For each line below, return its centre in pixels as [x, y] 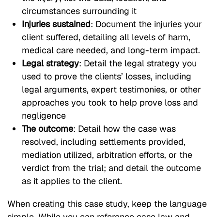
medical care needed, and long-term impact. [111, 50]
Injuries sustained [56, 24]
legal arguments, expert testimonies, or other [111, 89]
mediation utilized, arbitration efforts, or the [107, 155]
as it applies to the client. [72, 181]
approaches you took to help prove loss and [110, 102]
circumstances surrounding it [79, 11]
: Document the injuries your [146, 24]
